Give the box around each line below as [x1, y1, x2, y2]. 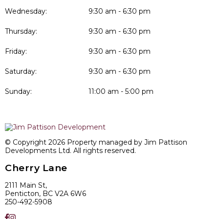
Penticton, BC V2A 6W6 [5, 189, 86, 198]
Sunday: [5, 87, 32, 96]
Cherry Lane [5, 162, 67, 174]
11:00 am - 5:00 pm [88, 87, 154, 96]
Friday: [5, 47, 27, 56]
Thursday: [5, 27, 37, 36]
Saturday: [5, 67, 37, 76]
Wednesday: [5, 7, 47, 16]
